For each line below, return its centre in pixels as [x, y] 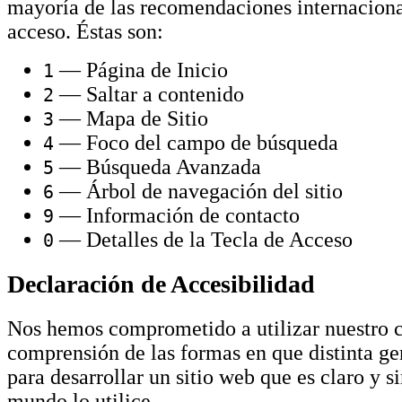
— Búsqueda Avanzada [157, 166]
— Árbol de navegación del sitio [198, 191]
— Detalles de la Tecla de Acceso [203, 239]
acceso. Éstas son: [85, 31]
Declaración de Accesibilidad [161, 284]
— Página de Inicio [141, 70]
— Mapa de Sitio [131, 118]
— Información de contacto [177, 215]
